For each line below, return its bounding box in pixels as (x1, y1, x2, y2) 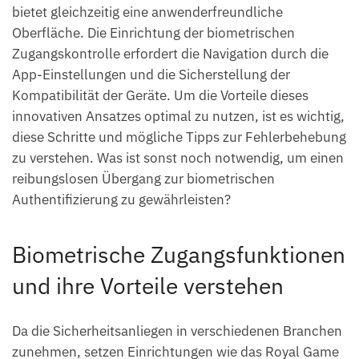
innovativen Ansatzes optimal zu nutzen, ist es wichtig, (12, 107, 345, 126)
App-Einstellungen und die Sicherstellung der (12, 66, 290, 84)
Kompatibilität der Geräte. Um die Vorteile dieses (12, 87, 309, 105)
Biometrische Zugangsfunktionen (12, 240, 345, 270)
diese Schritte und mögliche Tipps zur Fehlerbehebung (12, 128, 346, 147)
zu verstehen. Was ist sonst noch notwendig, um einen (12, 149, 344, 167)
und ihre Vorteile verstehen (12, 271, 284, 301)
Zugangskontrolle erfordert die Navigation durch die (12, 45, 329, 63)
